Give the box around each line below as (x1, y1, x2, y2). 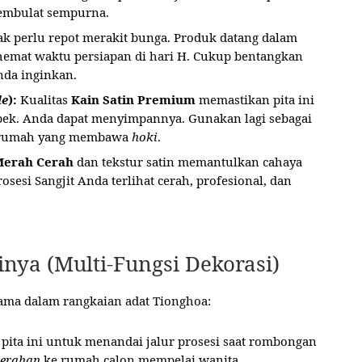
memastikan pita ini (196, 90, 314, 107)
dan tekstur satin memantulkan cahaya (74, 153, 302, 170)
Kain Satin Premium (71, 90, 196, 107)
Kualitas (17, 90, 71, 107)
